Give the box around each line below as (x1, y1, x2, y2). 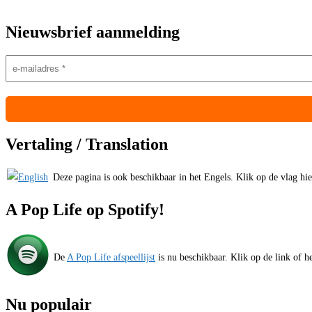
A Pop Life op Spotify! (6, 200, 164, 219)
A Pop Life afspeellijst (67, 251, 155, 263)
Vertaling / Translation (6, 134, 168, 153)
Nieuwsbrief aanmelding (6, 22, 180, 41)
